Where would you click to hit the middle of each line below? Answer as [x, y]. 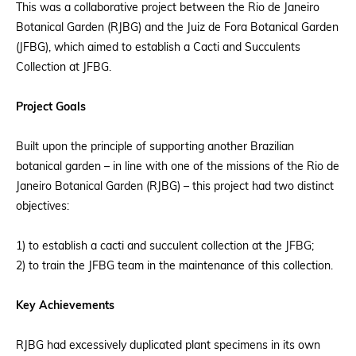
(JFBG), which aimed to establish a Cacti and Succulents [158, 48]
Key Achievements [65, 306]
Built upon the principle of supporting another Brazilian [155, 147]
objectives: [43, 207]
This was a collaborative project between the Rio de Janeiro [168, 8]
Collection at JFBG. [64, 68]
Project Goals [51, 108]
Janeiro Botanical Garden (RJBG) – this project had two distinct [175, 187]
